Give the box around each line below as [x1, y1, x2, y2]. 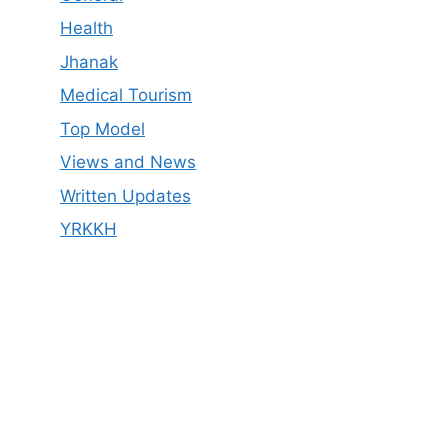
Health [60, 18, 113, 39]
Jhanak [60, 51, 118, 72]
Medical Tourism [60, 85, 192, 106]
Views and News [60, 152, 196, 173]
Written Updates [60, 185, 191, 206]
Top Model [60, 118, 145, 139]
